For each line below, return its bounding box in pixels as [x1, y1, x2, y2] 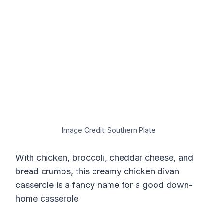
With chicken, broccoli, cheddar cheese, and [15, 152, 193, 163]
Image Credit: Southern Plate [62, 125, 155, 134]
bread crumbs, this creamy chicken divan [15, 166, 179, 176]
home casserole [15, 193, 78, 203]
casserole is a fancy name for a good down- [15, 179, 193, 190]
